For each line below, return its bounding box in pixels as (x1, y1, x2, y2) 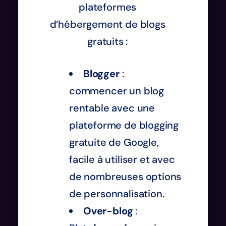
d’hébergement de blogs (49, 17, 165, 31)
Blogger (83, 67, 120, 80)
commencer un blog (69, 84, 164, 97)
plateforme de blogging (69, 118, 179, 132)
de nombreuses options (69, 169, 182, 183)
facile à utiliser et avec (69, 152, 175, 166)
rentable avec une (69, 101, 155, 115)
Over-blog (83, 204, 133, 217)
